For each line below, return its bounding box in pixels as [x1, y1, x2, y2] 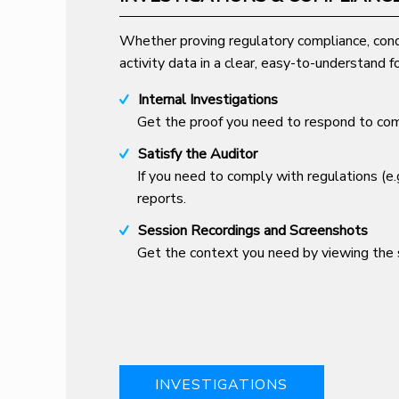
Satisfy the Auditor [137, 143, 257, 164]
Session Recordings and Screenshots [137, 220, 368, 240]
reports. [136, 188, 186, 208]
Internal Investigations [137, 89, 278, 110]
